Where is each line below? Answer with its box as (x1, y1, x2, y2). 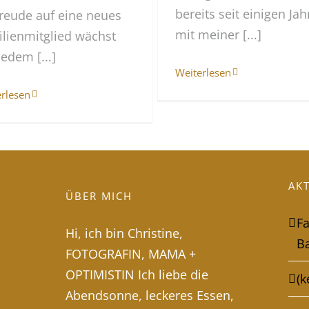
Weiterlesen (175, 65, 232, 79)
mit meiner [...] (175, 26, 262, 43)
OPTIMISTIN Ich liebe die (65, 266, 208, 283)
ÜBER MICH (65, 189, 132, 203)
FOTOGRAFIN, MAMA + (65, 246, 196, 263)
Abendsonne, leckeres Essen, (65, 287, 234, 304)
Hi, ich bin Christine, (65, 225, 183, 242)
